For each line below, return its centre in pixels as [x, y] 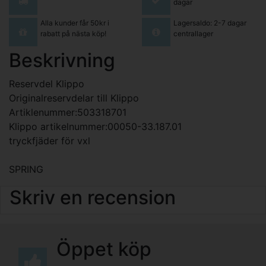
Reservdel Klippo [47, 83]
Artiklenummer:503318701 [68, 112]
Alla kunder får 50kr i [75, 23]
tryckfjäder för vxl [50, 140]
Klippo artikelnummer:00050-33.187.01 [95, 126]
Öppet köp [104, 249]
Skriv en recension [93, 197]
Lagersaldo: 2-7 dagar [210, 23]
